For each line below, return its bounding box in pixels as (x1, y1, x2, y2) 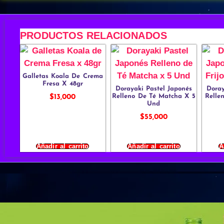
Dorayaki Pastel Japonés (115, 85, 192, 92)
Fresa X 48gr (42, 80, 83, 87)
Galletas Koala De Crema (22, 73, 103, 80)
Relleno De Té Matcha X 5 (112, 93, 195, 100)
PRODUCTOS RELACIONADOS (19, 29, 167, 41)
